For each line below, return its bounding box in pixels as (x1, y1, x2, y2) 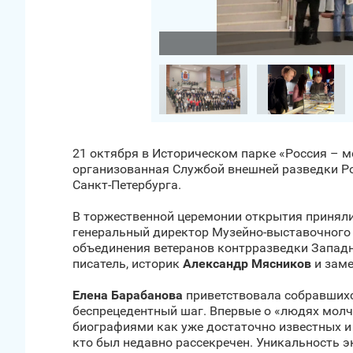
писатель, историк (72, 256, 183, 271)
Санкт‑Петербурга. (72, 177, 181, 192)
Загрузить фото (67, 37, 140, 49)
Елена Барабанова (72, 288, 183, 303)
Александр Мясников (183, 256, 311, 271)
